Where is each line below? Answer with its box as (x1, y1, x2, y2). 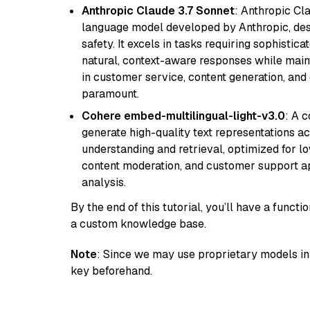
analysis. (82, 175, 126, 190)
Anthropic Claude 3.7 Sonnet (82, 3, 235, 18)
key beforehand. (71, 264, 152, 278)
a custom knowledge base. (71, 217, 206, 231)
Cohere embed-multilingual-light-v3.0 (82, 109, 285, 123)
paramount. (82, 86, 139, 101)
